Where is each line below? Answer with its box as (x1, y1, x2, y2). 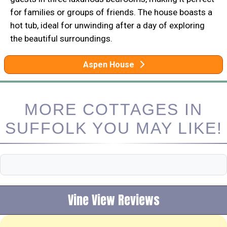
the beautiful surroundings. (10, 33, 112, 44)
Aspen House (83, 60, 134, 70)
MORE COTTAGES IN (24, 100, 203, 119)
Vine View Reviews (67, 191, 160, 210)
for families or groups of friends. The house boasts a (10, 7, 212, 18)
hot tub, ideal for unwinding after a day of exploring (10, 20, 205, 31)
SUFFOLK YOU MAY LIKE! (5, 119, 222, 138)
